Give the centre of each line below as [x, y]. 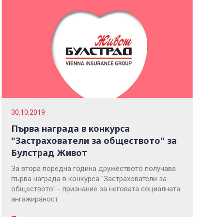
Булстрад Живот [49, 153]
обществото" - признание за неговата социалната [96, 189]
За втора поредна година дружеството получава [94, 169]
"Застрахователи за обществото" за [94, 141]
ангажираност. [36, 199]
